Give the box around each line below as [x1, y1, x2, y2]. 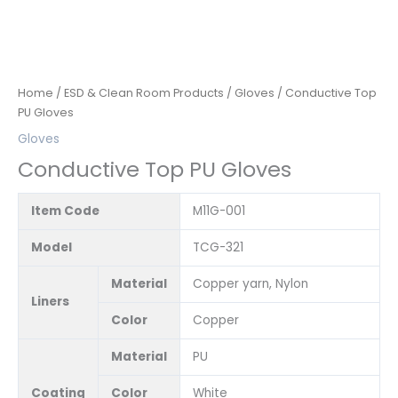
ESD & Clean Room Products [64, 84, 224, 100]
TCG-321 [192, 238, 243, 256]
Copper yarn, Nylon [192, 275, 308, 292]
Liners [30, 292, 69, 310]
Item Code [30, 202, 99, 219]
